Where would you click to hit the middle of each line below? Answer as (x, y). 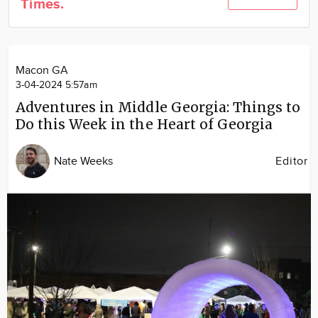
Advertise (155, 56)
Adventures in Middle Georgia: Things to (158, 107)
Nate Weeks (84, 161)
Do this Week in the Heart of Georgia (144, 124)
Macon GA (42, 71)
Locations (155, 34)
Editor (292, 161)
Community (155, 11)
